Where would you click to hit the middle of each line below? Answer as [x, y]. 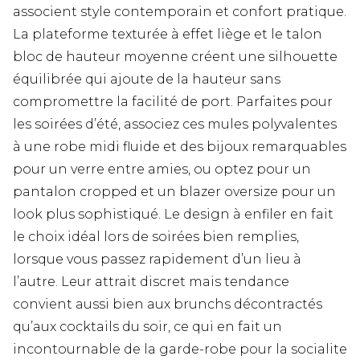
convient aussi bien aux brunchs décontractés [168, 305]
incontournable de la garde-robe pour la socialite [180, 350]
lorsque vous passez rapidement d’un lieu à [157, 260]
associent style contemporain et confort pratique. [180, 12]
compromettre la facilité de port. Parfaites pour [173, 102]
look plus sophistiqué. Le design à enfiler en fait [173, 215]
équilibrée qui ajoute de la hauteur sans [147, 80]
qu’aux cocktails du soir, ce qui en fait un [147, 327]
